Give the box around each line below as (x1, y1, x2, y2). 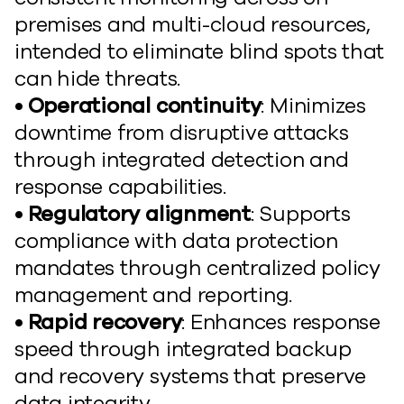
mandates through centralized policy (14, 254, 381, 282)
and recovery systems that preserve (14, 363, 367, 390)
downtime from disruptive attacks (14, 119, 349, 147)
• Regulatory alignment (14, 200, 251, 228)
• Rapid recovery (14, 308, 182, 336)
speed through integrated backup (14, 335, 352, 363)
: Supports (250, 200, 351, 228)
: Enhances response (181, 308, 381, 336)
